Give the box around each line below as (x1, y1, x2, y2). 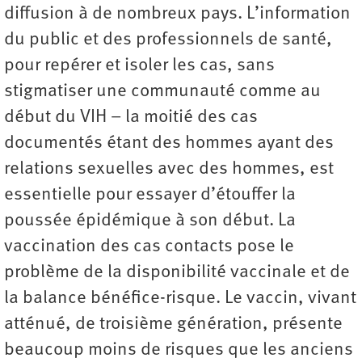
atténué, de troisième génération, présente (4, 315, 343, 335)
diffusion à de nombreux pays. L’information (4, 5, 351, 24)
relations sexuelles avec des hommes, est (4, 160, 334, 179)
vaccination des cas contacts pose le (4, 238, 294, 257)
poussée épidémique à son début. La (4, 212, 296, 231)
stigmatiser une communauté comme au (4, 82, 321, 102)
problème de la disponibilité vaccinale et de (4, 263, 350, 283)
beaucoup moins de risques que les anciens (4, 341, 353, 360)
